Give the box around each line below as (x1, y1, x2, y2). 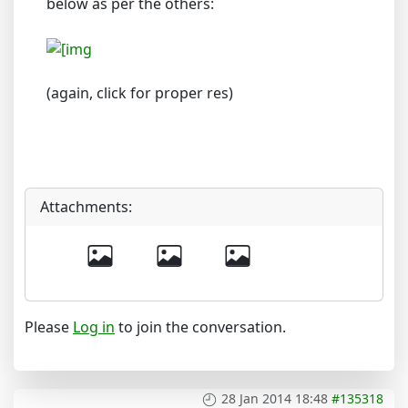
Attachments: (40, 196, 132, 217)
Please (25, 316, 73, 337)
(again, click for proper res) (46, 82, 233, 103)
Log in (73, 316, 115, 337)
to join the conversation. (115, 316, 286, 337)
